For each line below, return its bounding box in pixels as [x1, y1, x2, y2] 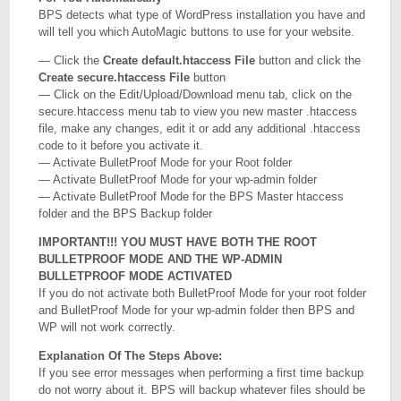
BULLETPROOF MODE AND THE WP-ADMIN [38, 252, 283, 266]
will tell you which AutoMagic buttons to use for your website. [38, 25, 355, 38]
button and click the [255, 54, 362, 67]
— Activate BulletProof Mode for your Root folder [38, 156, 293, 169]
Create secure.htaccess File [38, 71, 191, 84]
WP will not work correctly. [38, 320, 176, 334]
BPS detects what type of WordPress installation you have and [38, 8, 366, 21]
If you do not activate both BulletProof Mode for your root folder [38, 286, 367, 300]
